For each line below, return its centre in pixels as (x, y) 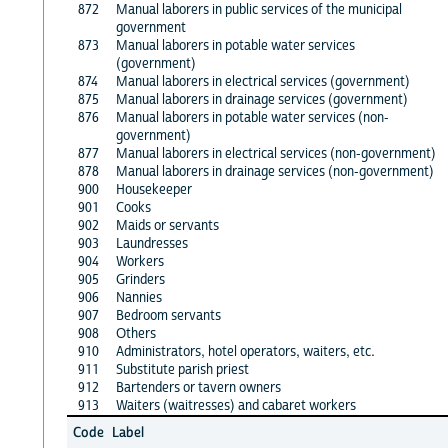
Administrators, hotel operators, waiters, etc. (245, 351)
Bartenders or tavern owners (198, 387)
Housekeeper (153, 189)
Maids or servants (167, 225)
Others (135, 333)
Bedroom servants (168, 315)
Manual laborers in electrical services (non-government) (275, 153)
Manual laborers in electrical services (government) (262, 81)
